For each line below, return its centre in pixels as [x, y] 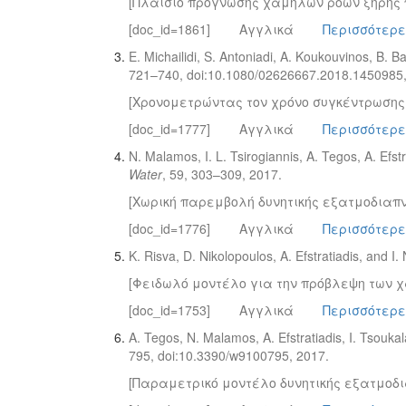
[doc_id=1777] [169, 129]
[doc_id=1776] [169, 228]
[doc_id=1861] [169, 29]
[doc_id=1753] [169, 310]
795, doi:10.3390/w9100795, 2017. [229, 355]
